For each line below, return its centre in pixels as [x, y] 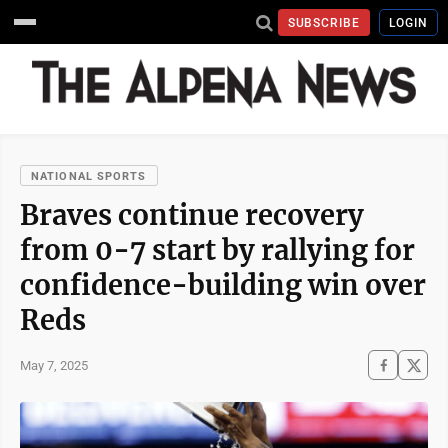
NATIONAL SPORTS [89, 176]
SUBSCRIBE [324, 22]
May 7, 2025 [54, 365]
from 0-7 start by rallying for [217, 250]
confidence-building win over [223, 285]
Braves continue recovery [192, 215]
